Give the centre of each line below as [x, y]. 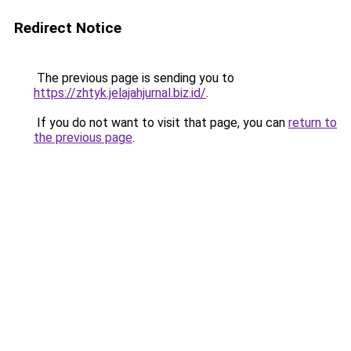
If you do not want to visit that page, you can [161, 123]
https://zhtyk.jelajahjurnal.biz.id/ [120, 93]
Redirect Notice [68, 28]
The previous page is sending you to [134, 78]
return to [313, 123]
